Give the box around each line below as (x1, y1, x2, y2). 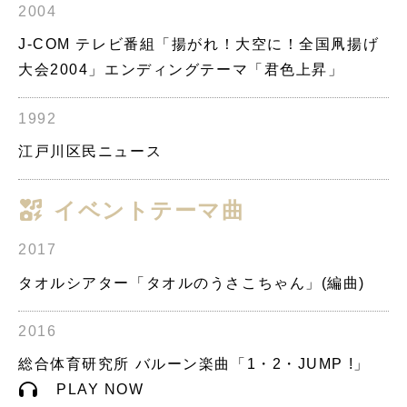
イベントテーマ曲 (45, 198, 245, 223)
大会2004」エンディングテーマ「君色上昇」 (18, 62, 344, 78)
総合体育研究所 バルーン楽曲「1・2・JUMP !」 (18, 356, 370, 372)
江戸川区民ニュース (18, 143, 163, 159)
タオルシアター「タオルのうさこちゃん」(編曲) (18, 274, 366, 291)
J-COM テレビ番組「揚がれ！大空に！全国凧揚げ (18, 36, 380, 53)
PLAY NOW (40, 382, 144, 398)
